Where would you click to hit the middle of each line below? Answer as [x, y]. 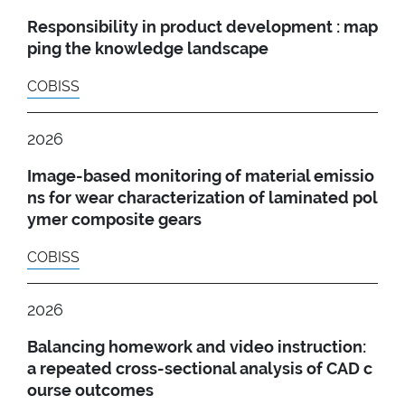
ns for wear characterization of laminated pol [202, 197]
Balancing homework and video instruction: [197, 346]
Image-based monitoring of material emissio [201, 175]
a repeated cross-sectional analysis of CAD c [200, 368]
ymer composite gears [114, 219]
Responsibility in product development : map [202, 26]
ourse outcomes [90, 390]
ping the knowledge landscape [148, 48]
